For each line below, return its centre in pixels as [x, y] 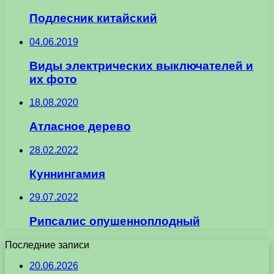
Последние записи [47, 245]
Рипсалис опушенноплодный [115, 221]
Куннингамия [67, 174]
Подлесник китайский [93, 18]
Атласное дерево [80, 127]
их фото [53, 79]
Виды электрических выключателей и [141, 65]
